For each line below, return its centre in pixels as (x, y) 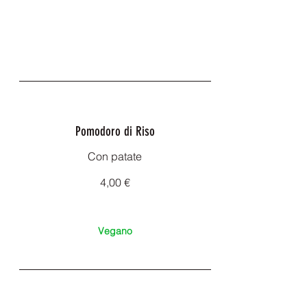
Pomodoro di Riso (115, 131)
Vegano (115, 231)
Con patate (115, 156)
